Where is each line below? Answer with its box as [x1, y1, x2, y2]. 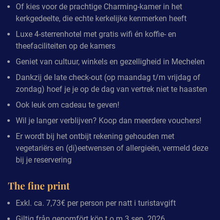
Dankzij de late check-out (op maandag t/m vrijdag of [16, 72, 200, 82]
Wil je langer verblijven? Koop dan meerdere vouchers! [16, 115, 201, 125]
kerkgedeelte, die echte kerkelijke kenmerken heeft [16, 13, 187, 23]
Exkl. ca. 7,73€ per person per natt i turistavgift [16, 198, 176, 208]
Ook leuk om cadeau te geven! [16, 100, 119, 110]
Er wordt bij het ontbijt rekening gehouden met [16, 131, 174, 141]
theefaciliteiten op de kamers [16, 41, 115, 51]
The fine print [8, 178, 70, 192]
